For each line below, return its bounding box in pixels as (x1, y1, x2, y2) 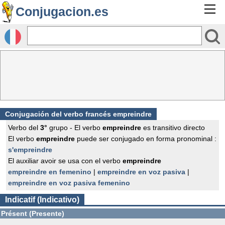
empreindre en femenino (8, 168, 91, 176)
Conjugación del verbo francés (5, 110, 113, 118)
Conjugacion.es (16, 5, 108, 19)
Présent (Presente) (1, 209, 64, 217)
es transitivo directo (141, 124, 205, 132)
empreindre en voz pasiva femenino (8, 179, 130, 187)
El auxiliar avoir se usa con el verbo (8, 157, 123, 165)
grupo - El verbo (47, 124, 102, 132)
